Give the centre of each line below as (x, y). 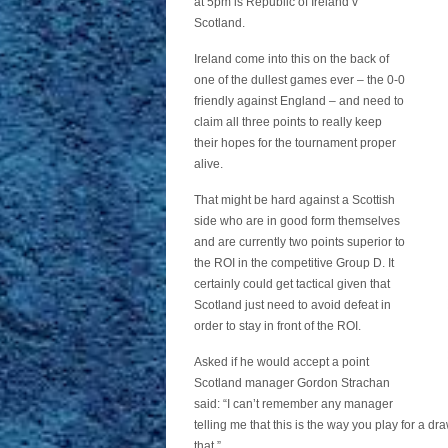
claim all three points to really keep (288, 122)
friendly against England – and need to (299, 101)
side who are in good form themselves (297, 221)
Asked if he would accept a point (281, 362)
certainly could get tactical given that (292, 284)
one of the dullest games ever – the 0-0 (299, 80)
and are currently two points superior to (299, 242)
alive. (208, 164)
